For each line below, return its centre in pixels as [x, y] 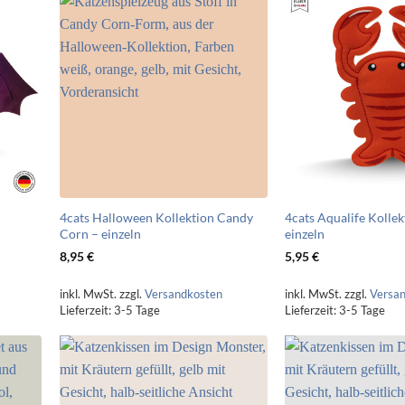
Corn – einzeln [100, 234]
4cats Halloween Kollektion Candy [156, 218]
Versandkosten [183, 294]
